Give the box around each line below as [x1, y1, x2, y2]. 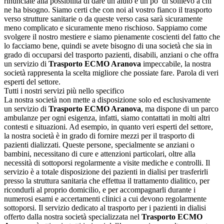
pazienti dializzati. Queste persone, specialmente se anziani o [4, 140, 194, 149]
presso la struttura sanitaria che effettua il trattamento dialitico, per [4, 176, 209, 185]
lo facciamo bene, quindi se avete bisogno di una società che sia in [4, 41, 212, 50]
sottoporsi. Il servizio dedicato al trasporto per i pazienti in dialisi [4, 203, 206, 212]
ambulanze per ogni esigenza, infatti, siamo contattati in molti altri [4, 113, 210, 122]
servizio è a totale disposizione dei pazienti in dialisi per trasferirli [4, 167, 208, 176]
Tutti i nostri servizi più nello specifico [4, 86, 124, 95]
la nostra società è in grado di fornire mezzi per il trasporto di [4, 131, 194, 140]
